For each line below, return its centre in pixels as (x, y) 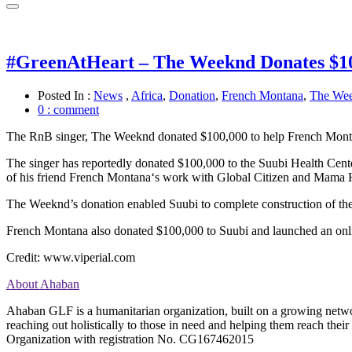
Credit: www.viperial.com (71, 257)
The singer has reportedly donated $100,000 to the (132, 163)
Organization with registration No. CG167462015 (130, 339)
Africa (147, 95)
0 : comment (68, 109)
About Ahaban (43, 284)
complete (236, 203)
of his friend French (57, 177)
